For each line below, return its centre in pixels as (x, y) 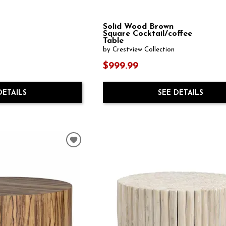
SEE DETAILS (180, 93)
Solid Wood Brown (138, 26)
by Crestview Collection (139, 50)
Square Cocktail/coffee (148, 34)
